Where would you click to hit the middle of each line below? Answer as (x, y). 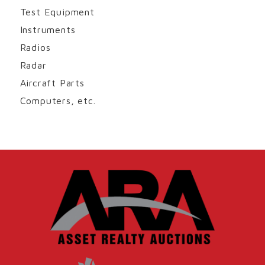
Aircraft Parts (52, 83)
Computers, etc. (58, 100)
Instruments (48, 29)
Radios (35, 47)
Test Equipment (57, 12)
